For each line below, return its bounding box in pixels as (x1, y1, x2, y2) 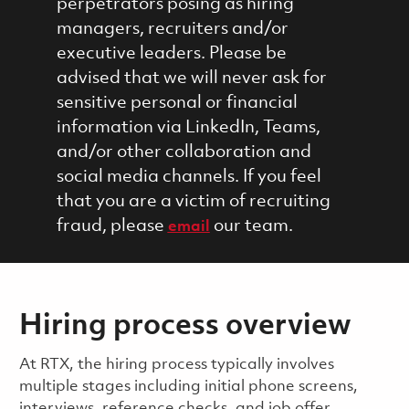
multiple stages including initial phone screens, (18, 378, 358, 394)
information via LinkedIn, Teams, (56, 118, 320, 137)
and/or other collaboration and (56, 142, 311, 162)
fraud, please (56, 216, 168, 236)
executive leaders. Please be (56, 44, 287, 63)
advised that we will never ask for (56, 68, 327, 88)
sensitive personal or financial (56, 93, 298, 112)
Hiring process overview (18, 311, 351, 341)
